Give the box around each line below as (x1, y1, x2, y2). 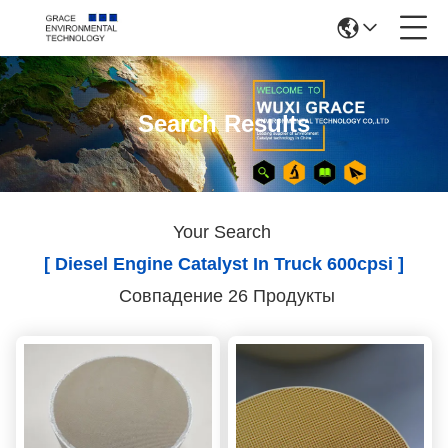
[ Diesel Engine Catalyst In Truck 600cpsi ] (44, 254, 404, 274)
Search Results (138, 110, 310, 137)
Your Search (172, 222, 276, 242)
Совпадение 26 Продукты (113, 286, 335, 306)
